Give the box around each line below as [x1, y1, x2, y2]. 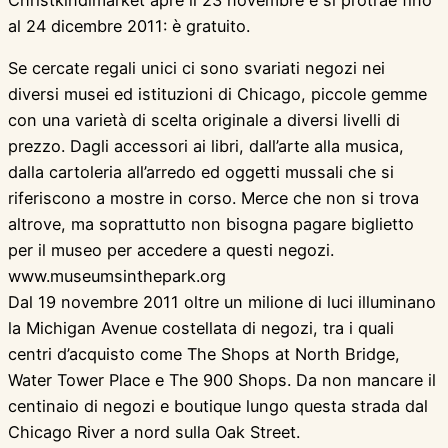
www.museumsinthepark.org [8, 266, 226, 287]
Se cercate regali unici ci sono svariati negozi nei [8, 58, 385, 79]
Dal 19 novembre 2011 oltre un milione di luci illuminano [8, 292, 436, 313]
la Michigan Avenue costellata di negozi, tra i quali [8, 318, 394, 339]
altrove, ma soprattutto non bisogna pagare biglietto [8, 214, 414, 235]
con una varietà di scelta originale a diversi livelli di [8, 110, 400, 131]
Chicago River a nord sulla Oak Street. [8, 422, 300, 443]
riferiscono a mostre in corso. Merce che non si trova [8, 188, 419, 209]
